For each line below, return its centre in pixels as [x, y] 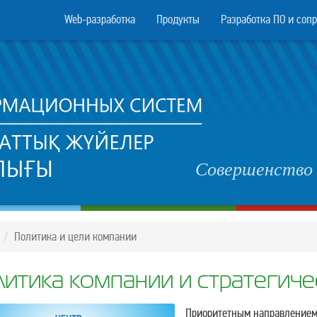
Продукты [178, 19]
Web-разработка [100, 19]
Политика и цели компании [75, 237]
